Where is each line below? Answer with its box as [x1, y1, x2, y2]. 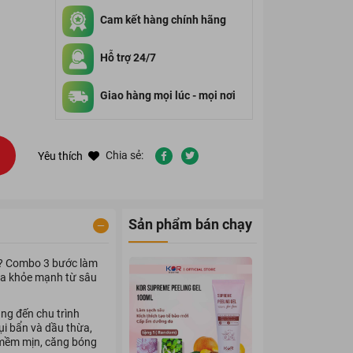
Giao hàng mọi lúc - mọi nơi [99, 89, 236, 102]
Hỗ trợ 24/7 [99, 51, 156, 64]
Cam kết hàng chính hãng [99, 13, 226, 26]
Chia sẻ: [106, 148, 144, 162]
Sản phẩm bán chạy [128, 216, 252, 232]
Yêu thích [38, 149, 86, 162]
